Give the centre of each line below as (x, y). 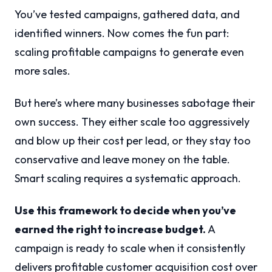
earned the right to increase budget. (110, 229)
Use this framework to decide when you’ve (125, 211)
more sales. (42, 71)
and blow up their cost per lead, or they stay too (133, 141)
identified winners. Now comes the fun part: (122, 33)
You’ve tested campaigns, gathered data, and (127, 15)
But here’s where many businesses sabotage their (135, 103)
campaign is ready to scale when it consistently (130, 248)
